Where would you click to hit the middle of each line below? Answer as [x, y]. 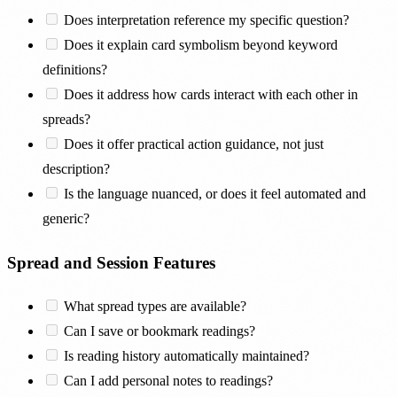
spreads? [66, 120]
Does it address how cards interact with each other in [211, 95]
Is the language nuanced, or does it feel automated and [215, 194]
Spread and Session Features [111, 262]
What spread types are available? [155, 306]
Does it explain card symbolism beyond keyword [201, 45]
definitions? [75, 70]
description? [76, 169]
